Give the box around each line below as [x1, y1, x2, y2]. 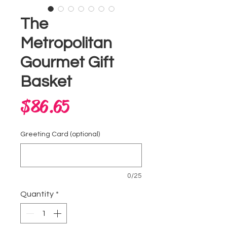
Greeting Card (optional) [20, 131, 100, 138]
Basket [20, 73, 72, 90]
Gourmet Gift [20, 54, 114, 71]
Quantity [20, 190, 54, 198]
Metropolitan [20, 35, 112, 52]
